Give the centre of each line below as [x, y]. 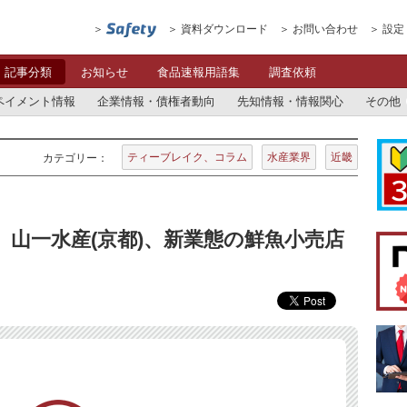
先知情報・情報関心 [290, 101]
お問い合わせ [325, 29]
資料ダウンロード [224, 29]
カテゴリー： [75, 158]
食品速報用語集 [199, 72]
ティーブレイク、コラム [187, 157]
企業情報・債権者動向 [156, 101]
